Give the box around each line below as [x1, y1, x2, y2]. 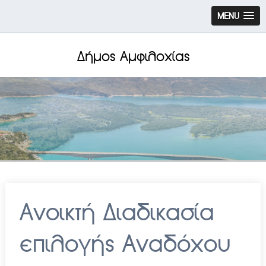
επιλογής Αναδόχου [19, 230, 231, 259]
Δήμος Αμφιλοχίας [77, 48, 189, 65]
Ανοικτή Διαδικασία [19, 198, 214, 227]
